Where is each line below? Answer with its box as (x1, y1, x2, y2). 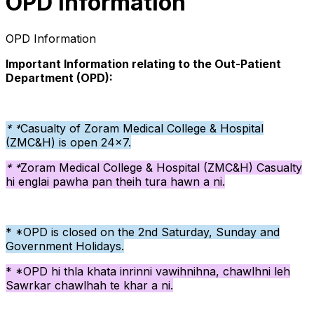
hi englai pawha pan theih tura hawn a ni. (6, 174, 225, 189)
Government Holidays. (6, 238, 124, 253)
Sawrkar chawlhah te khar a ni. (6, 278, 173, 292)
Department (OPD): (6, 70, 113, 85)
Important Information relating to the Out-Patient (6, 56, 281, 71)
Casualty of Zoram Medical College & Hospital (20, 121, 264, 135)
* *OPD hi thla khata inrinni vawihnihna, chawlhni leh (6, 264, 290, 278)
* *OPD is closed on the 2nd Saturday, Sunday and (6, 224, 280, 239)
